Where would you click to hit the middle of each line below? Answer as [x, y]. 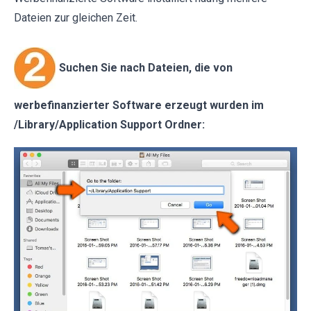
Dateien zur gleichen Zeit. [76, 18]
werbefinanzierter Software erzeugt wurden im [139, 106]
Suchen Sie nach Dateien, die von [146, 67]
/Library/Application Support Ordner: [109, 125]
